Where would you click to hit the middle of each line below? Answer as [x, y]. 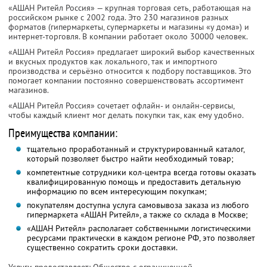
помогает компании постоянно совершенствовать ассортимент [126, 81]
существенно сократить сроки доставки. [102, 248]
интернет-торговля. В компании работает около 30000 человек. [128, 37]
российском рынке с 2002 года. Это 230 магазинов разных [118, 18]
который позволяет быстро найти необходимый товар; [130, 159]
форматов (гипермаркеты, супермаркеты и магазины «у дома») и [129, 27]
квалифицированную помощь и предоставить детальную [133, 182]
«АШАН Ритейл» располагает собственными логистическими [139, 229]
